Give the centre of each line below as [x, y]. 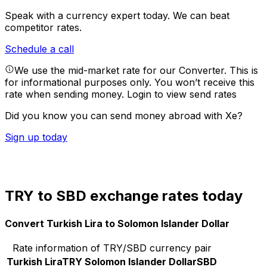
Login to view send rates [182, 94]
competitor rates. [43, 28]
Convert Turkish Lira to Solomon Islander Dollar [117, 223]
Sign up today [36, 137]
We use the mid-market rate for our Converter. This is [136, 71]
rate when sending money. [66, 94]
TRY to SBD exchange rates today [124, 196]
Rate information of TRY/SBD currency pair [112, 248]
